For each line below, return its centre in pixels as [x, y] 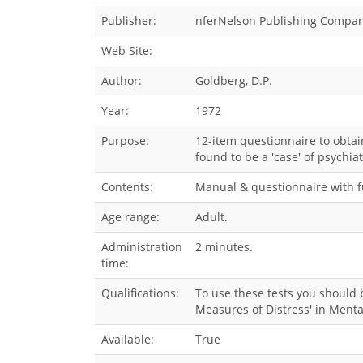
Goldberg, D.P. [234, 81]
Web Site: [127, 51]
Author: [122, 81]
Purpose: [125, 141]
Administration [142, 247]
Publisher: [129, 21]
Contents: [127, 187]
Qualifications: [140, 293]
